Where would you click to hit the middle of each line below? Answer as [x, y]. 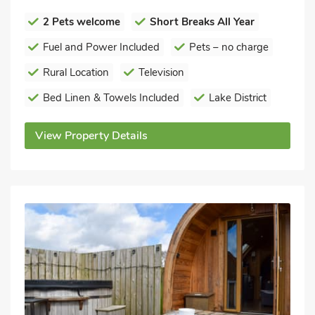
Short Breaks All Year [202, 22]
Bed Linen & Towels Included [111, 98]
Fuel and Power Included [101, 47]
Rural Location [76, 72]
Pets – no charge [229, 47]
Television [161, 72]
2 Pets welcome [82, 22]
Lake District [238, 98]
